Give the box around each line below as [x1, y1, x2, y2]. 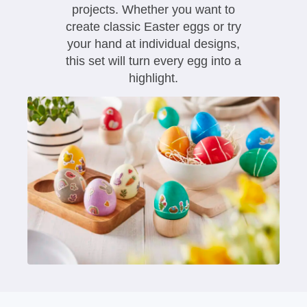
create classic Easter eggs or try [66, 19, 241, 34]
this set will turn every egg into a [66, 53, 241, 68]
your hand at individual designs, [67, 36, 240, 51]
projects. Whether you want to [72, 2, 235, 16]
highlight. [129, 71, 178, 85]
